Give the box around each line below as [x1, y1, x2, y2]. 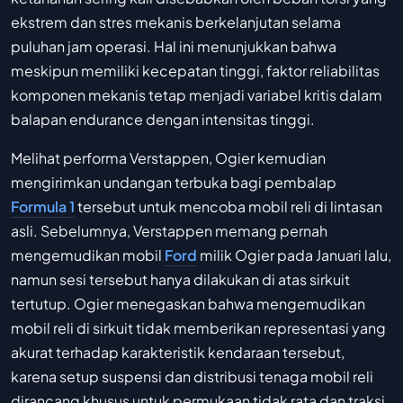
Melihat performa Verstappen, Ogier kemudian [11, 148, 326, 167]
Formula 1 [11, 197, 75, 216]
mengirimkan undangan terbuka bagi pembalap [11, 173, 336, 192]
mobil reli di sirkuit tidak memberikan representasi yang [11, 318, 386, 337]
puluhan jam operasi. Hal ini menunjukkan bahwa [11, 37, 336, 56]
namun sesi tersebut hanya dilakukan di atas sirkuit [11, 270, 350, 289]
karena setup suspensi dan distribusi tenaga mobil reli [11, 367, 373, 386]
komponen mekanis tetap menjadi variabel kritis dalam [11, 85, 382, 104]
